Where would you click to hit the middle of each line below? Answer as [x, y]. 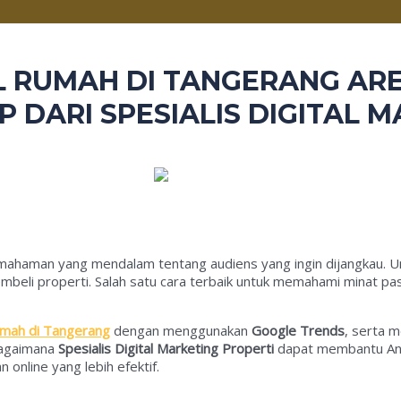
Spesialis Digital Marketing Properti [166, 348]
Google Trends [298, 330]
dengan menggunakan [181, 330]
